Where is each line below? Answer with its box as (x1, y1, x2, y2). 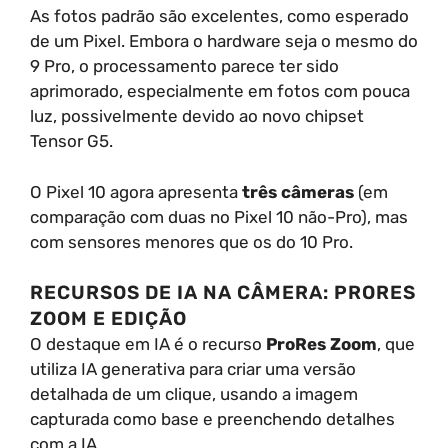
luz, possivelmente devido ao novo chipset (30, 106, 364, 126)
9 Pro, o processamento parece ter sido (30, 56, 339, 76)
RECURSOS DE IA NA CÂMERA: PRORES (30, 281, 416, 304)
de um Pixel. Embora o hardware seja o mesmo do (30, 31, 418, 51)
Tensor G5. (30, 131, 113, 151)
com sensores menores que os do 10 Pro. (30, 231, 353, 252)
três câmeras (242, 181, 354, 202)
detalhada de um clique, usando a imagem (30, 384, 358, 404)
